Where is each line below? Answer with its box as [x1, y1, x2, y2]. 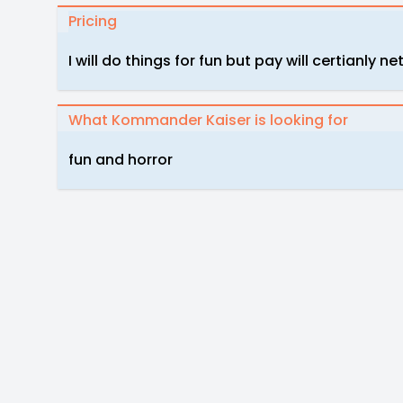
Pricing [68, 11, 117, 31]
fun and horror [68, 149, 173, 170]
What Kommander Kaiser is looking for [68, 110, 348, 130]
